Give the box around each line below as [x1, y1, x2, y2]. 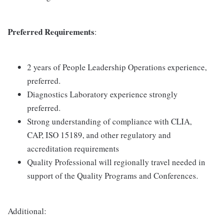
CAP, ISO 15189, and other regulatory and [27, 129, 171, 140]
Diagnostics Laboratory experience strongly [27, 89, 178, 100]
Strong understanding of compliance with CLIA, [27, 116, 192, 127]
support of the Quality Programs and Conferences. [27, 170, 198, 181]
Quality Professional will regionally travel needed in [27, 156, 205, 168]
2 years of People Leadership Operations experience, [27, 62, 207, 73]
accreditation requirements [27, 143, 119, 154]
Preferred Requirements [8, 26, 94, 38]
